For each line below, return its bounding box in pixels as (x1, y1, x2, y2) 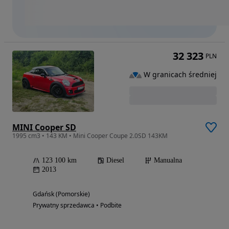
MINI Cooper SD (12, 122, 76, 133)
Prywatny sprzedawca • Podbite (33, 201, 122, 210)
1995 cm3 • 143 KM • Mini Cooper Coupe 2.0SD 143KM (12, 131, 168, 141)
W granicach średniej (144, 70, 217, 80)
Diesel (106, 156, 124, 165)
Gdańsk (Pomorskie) (33, 190, 90, 199)
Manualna (154, 156, 182, 165)
